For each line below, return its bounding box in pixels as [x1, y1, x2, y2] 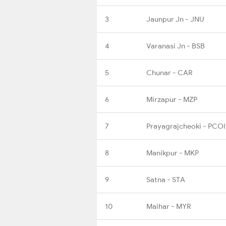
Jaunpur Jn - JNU [146, 14, 204, 24]
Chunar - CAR [146, 68, 193, 77]
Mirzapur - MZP [146, 94, 197, 104]
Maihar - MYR [146, 201, 191, 211]
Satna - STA [146, 175, 185, 184]
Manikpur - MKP [146, 148, 199, 157]
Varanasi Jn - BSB [146, 41, 205, 50]
